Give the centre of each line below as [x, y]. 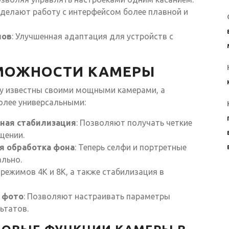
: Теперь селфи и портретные [131, 147]
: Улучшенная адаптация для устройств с [93, 36]
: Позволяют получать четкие [134, 122]
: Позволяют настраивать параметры [97, 196]
